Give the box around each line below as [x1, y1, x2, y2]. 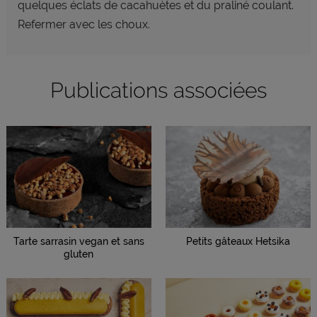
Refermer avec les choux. [17, 18, 150, 31]
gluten [64, 248, 94, 260]
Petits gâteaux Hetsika [186, 235, 291, 247]
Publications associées [50, 78, 267, 103]
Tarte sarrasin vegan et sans [13, 235, 144, 247]
